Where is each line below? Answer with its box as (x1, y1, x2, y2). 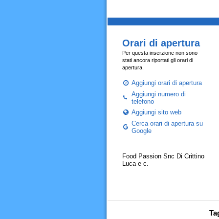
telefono (131, 98, 154, 105)
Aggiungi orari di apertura (131, 79, 202, 87)
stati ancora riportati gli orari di (122, 57, 193, 63)
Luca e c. (122, 160, 149, 167)
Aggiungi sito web (131, 109, 181, 116)
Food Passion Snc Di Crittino (122, 153, 204, 160)
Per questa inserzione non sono (122, 50, 197, 56)
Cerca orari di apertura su (131, 120, 203, 127)
